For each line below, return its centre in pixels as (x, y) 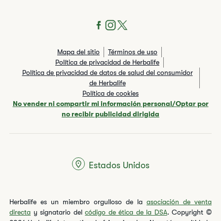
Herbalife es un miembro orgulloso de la (78, 202)
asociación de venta (179, 202)
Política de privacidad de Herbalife (107, 62)
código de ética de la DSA (126, 212)
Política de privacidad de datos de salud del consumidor (107, 73)
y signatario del (58, 212)
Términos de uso (133, 52)
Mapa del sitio (78, 52)
